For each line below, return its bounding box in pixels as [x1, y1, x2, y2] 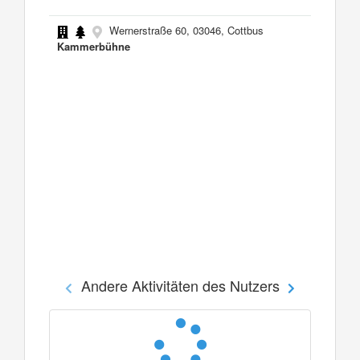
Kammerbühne [57, 38, 130, 54]
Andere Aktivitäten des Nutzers [76, 274, 284, 296]
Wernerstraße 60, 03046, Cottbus [106, 22, 264, 38]
